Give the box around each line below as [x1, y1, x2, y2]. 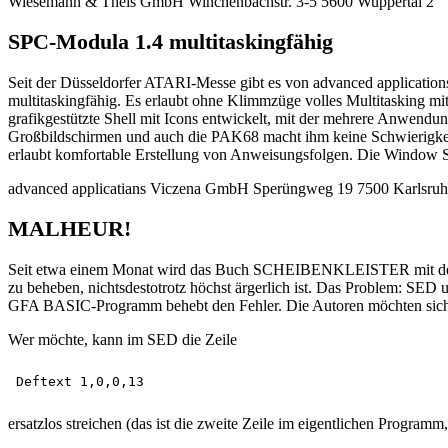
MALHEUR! [8, 216, 131, 242]
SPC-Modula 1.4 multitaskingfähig [8, 29, 333, 55]
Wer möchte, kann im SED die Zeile [8, 330, 237, 348]
